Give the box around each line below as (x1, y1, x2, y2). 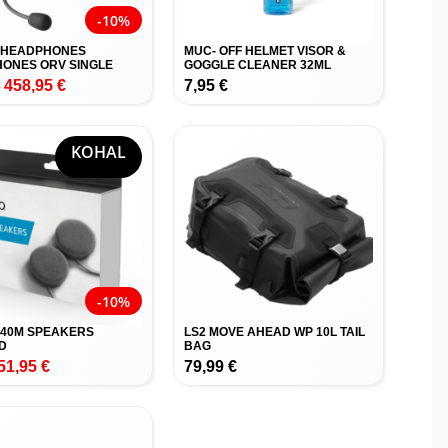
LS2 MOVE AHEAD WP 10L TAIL (183, 325, 365, 340)
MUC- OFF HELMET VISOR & (183, 43, 346, 58)
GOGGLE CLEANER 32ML (183, 57, 331, 72)
